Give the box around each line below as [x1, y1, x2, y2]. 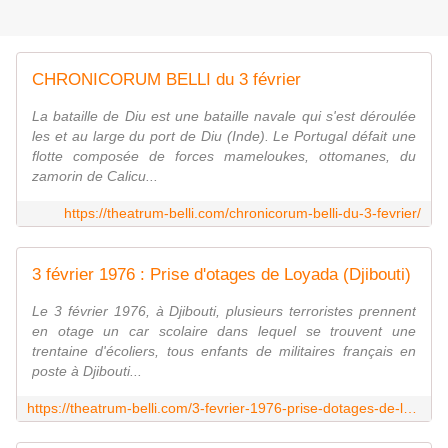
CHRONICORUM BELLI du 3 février [32, 70, 301, 90]
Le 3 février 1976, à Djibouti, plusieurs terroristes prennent [32, 303, 416, 320]
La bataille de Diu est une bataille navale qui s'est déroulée [32, 108, 416, 125]
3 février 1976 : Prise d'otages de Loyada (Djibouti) [32, 265, 411, 285]
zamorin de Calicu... [32, 168, 158, 185]
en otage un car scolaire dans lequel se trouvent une [32, 323, 416, 340]
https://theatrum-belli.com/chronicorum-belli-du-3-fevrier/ [64, 205, 421, 222]
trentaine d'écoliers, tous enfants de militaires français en [32, 343, 416, 360]
